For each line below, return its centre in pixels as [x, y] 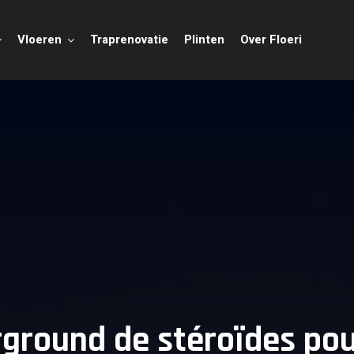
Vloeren [40, 40]
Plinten [205, 40]
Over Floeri [271, 40]
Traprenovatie [130, 40]
